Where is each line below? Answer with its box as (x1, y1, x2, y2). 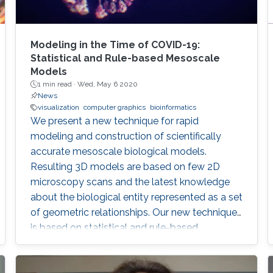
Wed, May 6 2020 (77, 80, 138, 89)
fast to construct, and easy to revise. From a (30, 252, 228, 264)
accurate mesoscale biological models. (30, 146, 207, 158)
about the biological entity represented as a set (30, 191, 243, 204)
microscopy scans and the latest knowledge (30, 176, 230, 188)
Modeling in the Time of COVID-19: (30, 39, 200, 51)
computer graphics (83, 103, 146, 112)
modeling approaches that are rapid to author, (30, 237, 236, 249)
